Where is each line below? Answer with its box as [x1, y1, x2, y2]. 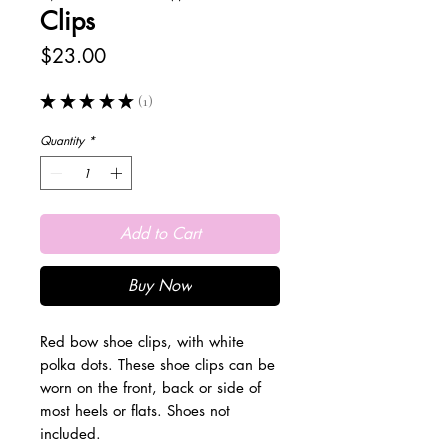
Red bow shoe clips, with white [40, 332, 244, 352]
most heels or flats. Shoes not [40, 401, 230, 421]
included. [40, 424, 101, 444]
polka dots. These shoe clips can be [40, 355, 275, 375]
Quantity [40, 132, 84, 150]
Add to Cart [119, 223, 201, 245]
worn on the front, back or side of [40, 378, 261, 398]
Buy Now [128, 275, 192, 297]
